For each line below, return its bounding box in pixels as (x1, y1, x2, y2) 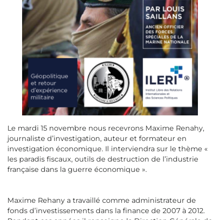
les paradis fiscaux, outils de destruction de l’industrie (7, 155, 198, 164)
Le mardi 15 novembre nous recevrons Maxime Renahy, (7, 124, 204, 133)
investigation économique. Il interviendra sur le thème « (7, 144, 208, 154)
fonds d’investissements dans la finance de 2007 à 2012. (7, 206, 205, 216)
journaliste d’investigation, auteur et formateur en (7, 134, 187, 143)
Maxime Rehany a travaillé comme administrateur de (7, 196, 196, 205)
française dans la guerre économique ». (7, 165, 147, 174)
